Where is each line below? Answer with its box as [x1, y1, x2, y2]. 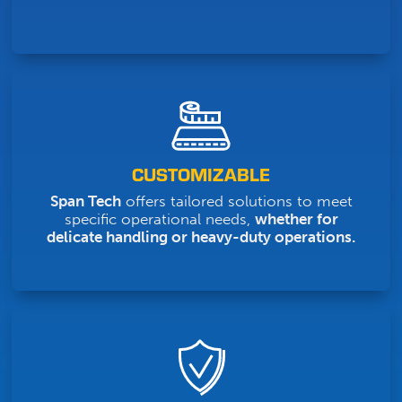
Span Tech [49, 192, 121, 211]
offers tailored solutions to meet [120, 192, 353, 211]
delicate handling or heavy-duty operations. [47, 228, 355, 247]
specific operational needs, [64, 210, 255, 229]
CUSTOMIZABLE [132, 162, 270, 187]
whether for [254, 210, 338, 229]
